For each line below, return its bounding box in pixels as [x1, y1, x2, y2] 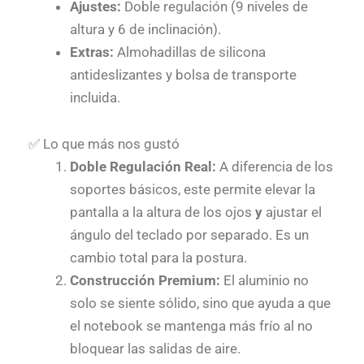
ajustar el [262, 204, 322, 221]
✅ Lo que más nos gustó [28, 136, 180, 153]
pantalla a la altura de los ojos [70, 204, 255, 221]
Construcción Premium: [70, 272, 220, 289]
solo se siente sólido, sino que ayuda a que [70, 295, 331, 312]
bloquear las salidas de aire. [70, 340, 240, 357]
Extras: [70, 43, 114, 60]
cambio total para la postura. [70, 249, 247, 266]
